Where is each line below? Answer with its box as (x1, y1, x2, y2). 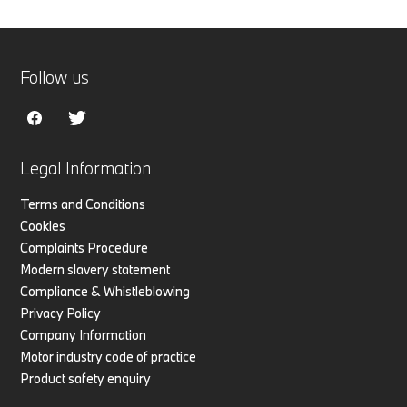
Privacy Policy (20, 304, 102, 323)
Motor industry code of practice (20, 348, 197, 366)
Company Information (20, 326, 147, 344)
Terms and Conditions (20, 195, 146, 213)
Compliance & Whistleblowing (20, 283, 191, 301)
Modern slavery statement (20, 261, 171, 279)
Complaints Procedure (20, 239, 149, 257)
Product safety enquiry (20, 370, 152, 388)
